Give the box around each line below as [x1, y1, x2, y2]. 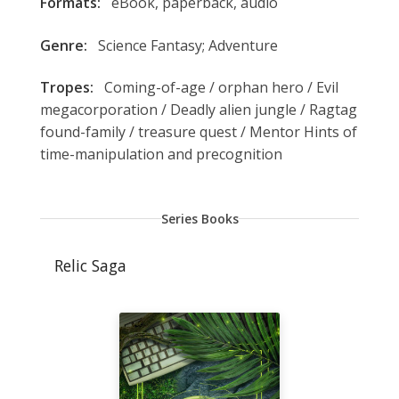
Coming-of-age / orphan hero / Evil [100, 77, 338, 97]
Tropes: [39, 77, 94, 97]
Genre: [39, 35, 87, 55]
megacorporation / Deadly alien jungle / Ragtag [39, 99, 357, 119]
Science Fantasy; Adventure [94, 35, 278, 55]
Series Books [160, 209, 239, 227]
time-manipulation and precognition [39, 143, 282, 164]
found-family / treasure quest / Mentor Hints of [39, 121, 357, 142]
